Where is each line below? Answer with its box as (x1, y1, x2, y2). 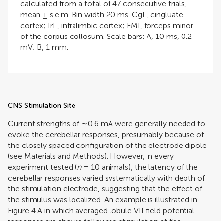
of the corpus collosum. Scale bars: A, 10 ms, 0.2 (20, 31, 192, 41)
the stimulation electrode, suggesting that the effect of (8, 184, 202, 193)
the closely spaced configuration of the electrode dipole (8, 140, 207, 150)
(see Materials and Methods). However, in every (8, 151, 174, 161)
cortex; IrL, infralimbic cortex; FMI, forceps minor (20, 20, 193, 30)
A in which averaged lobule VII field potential (36, 205, 194, 215)
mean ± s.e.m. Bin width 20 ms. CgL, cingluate (20, 9, 183, 19)
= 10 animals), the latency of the (81, 162, 198, 172)
